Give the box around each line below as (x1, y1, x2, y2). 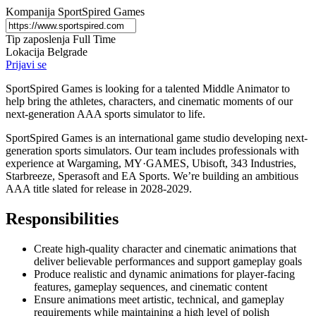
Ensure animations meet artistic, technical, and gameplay (34, 293, 284, 305)
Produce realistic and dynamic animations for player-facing (34, 267, 295, 280)
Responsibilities (6, 209, 119, 228)
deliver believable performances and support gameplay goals (34, 255, 302, 267)
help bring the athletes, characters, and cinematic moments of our (6, 95, 293, 107)
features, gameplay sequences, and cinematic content (34, 280, 267, 293)
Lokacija (6, 45, 47, 58)
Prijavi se (6, 58, 47, 71)
